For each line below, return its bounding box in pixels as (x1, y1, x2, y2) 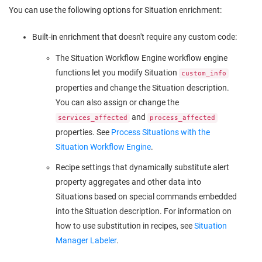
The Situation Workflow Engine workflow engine (56, 53, 227, 63)
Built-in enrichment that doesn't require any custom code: (32, 32, 237, 42)
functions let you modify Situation (56, 67, 179, 77)
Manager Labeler (56, 236, 116, 245)
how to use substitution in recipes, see (56, 221, 194, 230)
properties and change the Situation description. (56, 82, 229, 92)
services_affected (58, 113, 127, 122)
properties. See (56, 127, 111, 137)
